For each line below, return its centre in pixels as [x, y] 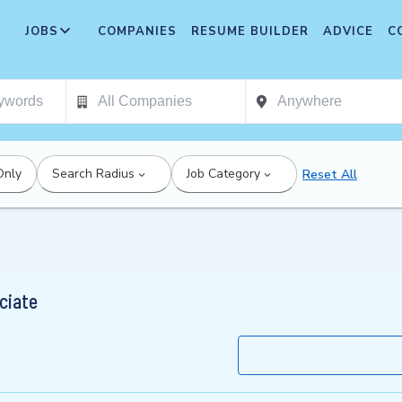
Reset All [330, 174]
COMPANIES [137, 31]
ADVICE [348, 31]
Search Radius [93, 174]
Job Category [223, 174]
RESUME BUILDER [250, 31]
